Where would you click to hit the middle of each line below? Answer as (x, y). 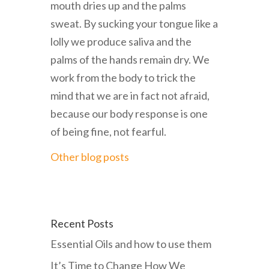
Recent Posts (82, 224)
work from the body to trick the (123, 78)
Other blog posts (90, 157)
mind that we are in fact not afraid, (130, 96)
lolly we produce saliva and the (121, 42)
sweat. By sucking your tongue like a (134, 24)
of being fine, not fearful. (108, 132)
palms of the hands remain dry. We (130, 60)
